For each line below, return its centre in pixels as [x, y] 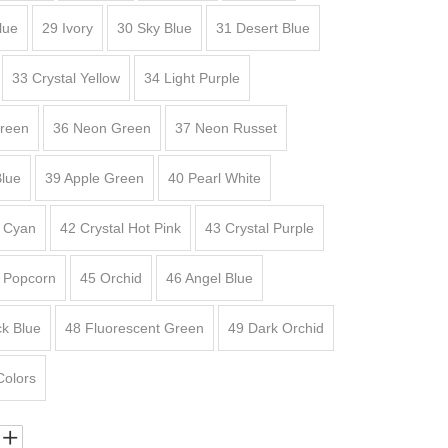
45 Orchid [111, 278]
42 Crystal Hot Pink [120, 228]
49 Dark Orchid [276, 328]
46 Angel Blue [209, 278]
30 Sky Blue [154, 28]
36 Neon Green [102, 128]
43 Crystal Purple [259, 228]
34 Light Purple [192, 78]
